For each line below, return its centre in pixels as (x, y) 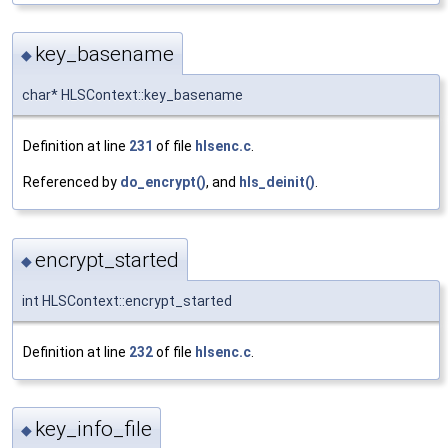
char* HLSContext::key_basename (132, 95)
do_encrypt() (163, 182)
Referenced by (71, 182)
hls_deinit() (277, 182)
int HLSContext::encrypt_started (127, 300)
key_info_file (93, 429)
